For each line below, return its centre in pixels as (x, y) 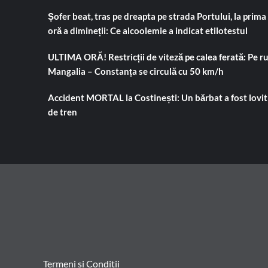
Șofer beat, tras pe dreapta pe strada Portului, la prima (157, 16)
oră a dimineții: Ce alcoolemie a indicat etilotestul (147, 30)
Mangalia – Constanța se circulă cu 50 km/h (135, 71)
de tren (62, 112)
